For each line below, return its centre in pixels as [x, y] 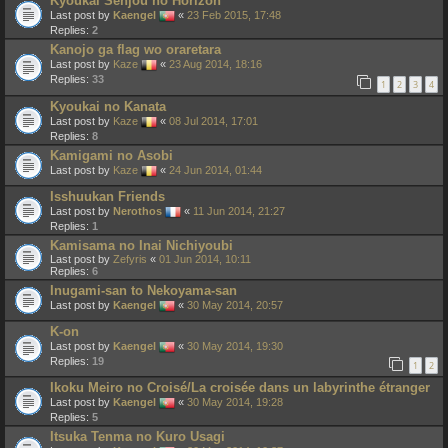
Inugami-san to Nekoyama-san [143, 290]
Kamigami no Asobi [111, 155]
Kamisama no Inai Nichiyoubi [141, 245]
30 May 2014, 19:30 [235, 345]
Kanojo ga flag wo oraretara [135, 49]
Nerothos [137, 210]
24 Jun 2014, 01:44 [215, 169]
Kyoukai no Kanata [108, 106]
